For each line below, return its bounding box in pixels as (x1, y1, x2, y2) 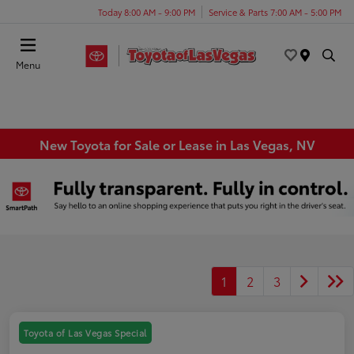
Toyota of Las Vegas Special (24, 326, 147, 339)
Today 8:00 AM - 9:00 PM (98, 5, 195, 18)
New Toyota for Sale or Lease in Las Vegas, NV (39, 134, 315, 153)
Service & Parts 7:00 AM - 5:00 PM (209, 5, 341, 18)
